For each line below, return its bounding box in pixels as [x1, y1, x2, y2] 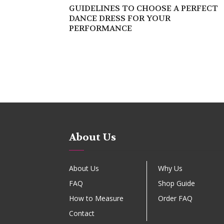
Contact [69, 208, 94, 218]
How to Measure [69, 193, 123, 203]
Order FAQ [157, 193, 192, 203]
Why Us [157, 163, 182, 173]
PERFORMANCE [69, 23, 132, 33]
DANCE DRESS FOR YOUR [69, 13, 170, 23]
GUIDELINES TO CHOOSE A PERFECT [69, 3, 218, 13]
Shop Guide [157, 178, 195, 188]
